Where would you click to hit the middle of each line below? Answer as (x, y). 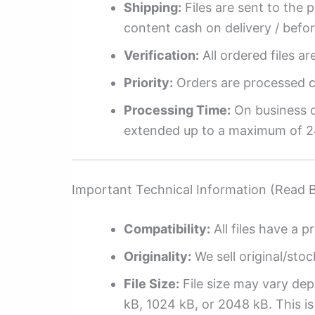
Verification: (161, 56)
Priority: (148, 83)
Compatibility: (167, 229)
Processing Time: (177, 110)
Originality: (157, 257)
